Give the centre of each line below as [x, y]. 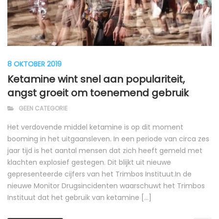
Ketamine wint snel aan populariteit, [96, 79]
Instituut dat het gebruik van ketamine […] [79, 197]
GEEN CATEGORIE [43, 108]
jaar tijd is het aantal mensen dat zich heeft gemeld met [105, 150]
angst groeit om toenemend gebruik [98, 93]
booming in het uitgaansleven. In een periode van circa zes [108, 139]
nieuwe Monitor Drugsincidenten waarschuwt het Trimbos [106, 186]
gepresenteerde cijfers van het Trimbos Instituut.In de [99, 174]
